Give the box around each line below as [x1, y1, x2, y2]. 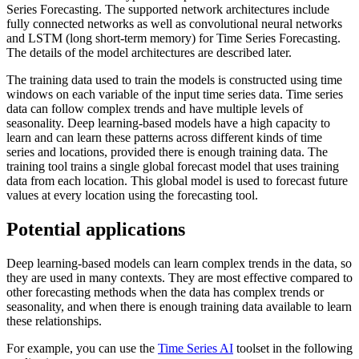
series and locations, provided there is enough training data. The [6, 145, 328, 159]
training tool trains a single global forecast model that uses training [6, 159, 339, 174]
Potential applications [6, 219, 185, 240]
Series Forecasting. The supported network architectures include [6, 2, 329, 17]
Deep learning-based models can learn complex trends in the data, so [6, 256, 352, 270]
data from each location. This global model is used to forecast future [6, 174, 348, 188]
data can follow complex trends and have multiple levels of [6, 102, 303, 116]
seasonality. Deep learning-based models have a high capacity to [6, 116, 330, 131]
